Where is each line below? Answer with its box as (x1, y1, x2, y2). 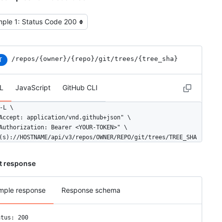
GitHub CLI (62, 83, 98, 92)
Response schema (61, 185, 120, 194)
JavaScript (15, 83, 51, 92)
